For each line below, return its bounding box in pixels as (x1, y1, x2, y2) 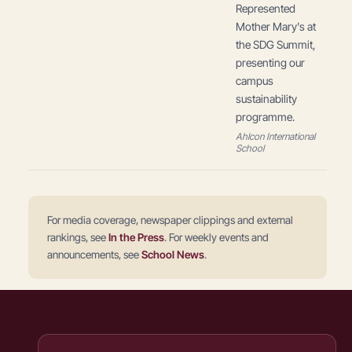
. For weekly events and (164, 231, 269, 244)
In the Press (108, 231, 164, 244)
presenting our (236, 56, 305, 69)
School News (141, 248, 204, 261)
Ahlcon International (236, 130, 315, 142)
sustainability (236, 92, 297, 105)
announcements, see (47, 248, 141, 261)
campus (236, 74, 273, 87)
